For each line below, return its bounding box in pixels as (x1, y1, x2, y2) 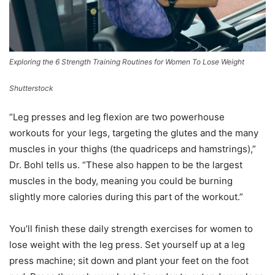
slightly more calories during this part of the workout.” (9, 190, 243, 203)
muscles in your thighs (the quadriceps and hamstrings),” (9, 142, 256, 155)
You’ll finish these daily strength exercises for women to (9, 222, 253, 234)
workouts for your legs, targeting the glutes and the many (9, 126, 258, 139)
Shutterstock (9, 83, 53, 93)
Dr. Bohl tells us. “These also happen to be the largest (9, 158, 242, 171)
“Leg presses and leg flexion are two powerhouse (9, 110, 225, 123)
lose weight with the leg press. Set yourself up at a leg (9, 238, 245, 250)
